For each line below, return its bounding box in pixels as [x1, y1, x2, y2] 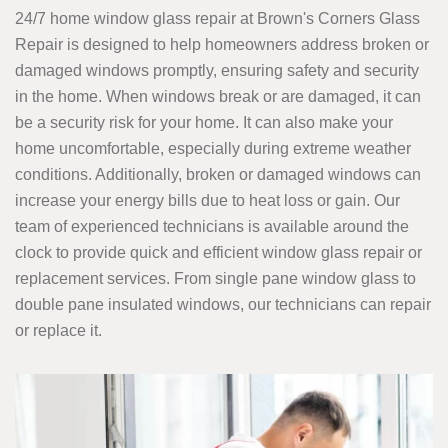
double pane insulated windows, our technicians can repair [15, 296, 431, 314]
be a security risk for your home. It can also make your [15, 114, 393, 132]
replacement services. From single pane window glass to [15, 270, 416, 288]
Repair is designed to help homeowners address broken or [15, 36, 429, 54]
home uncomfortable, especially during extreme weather [15, 140, 411, 158]
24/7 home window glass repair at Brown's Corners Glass [15, 10, 420, 28]
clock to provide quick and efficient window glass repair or [15, 244, 422, 262]
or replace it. [15, 322, 102, 340]
